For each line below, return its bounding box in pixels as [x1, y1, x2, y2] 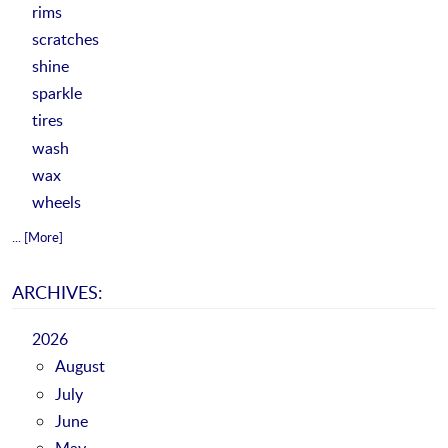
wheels [31, 191, 81, 213]
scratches [31, 27, 99, 49]
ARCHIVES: [12, 278, 103, 304]
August [54, 355, 105, 377]
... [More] [12, 227, 63, 246]
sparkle [31, 82, 82, 104]
